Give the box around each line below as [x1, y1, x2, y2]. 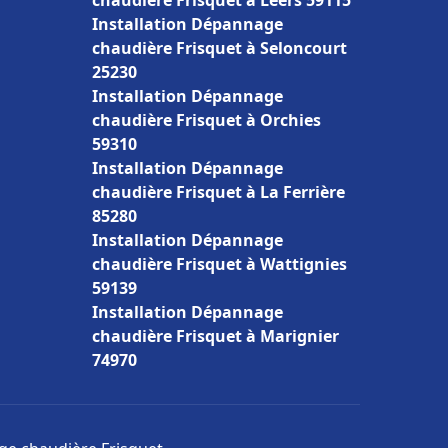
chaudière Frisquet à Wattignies [92, 253, 347, 275]
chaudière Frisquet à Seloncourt [92, 37, 347, 59]
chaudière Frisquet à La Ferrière [92, 181, 345, 203]
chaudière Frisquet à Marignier [92, 325, 339, 347]
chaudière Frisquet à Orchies [92, 109, 321, 131]
